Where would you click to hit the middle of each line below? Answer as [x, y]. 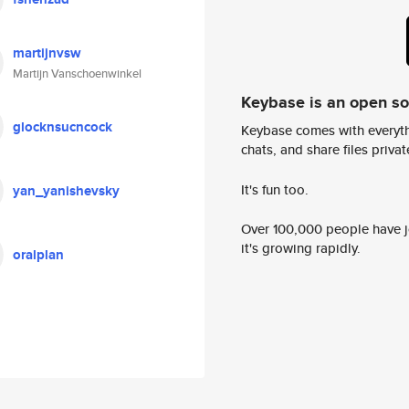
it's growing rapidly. [301, 248]
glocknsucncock [63, 127]
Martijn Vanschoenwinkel [77, 73]
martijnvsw [47, 53]
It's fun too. [275, 189]
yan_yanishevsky [66, 191]
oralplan [38, 255]
